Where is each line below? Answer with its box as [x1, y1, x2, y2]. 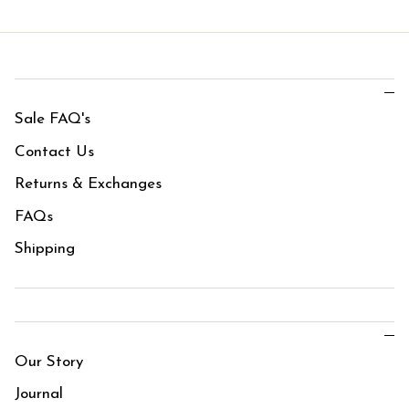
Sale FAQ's [15, 111, 90, 128]
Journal [15, 386, 63, 403]
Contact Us [15, 143, 94, 160]
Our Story [15, 353, 83, 370]
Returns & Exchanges [15, 176, 162, 193]
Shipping [15, 241, 75, 257]
